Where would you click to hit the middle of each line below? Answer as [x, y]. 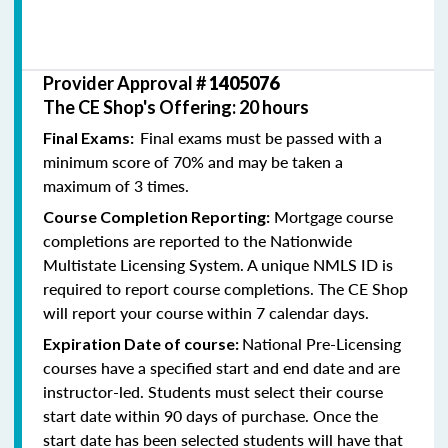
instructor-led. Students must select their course [213, 391]
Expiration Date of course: [142, 343]
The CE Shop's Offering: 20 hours [176, 106]
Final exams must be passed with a [261, 137]
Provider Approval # [126, 82]
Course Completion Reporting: [156, 216]
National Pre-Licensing [321, 343]
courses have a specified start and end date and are [221, 367]
